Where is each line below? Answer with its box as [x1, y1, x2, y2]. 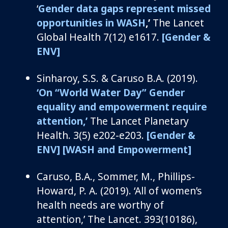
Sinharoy [37, 71, 77, 85]
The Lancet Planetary [90, 113, 189, 128]
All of [135, 183, 159, 197]
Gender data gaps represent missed [38, 1, 211, 15]
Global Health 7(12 [37, 30, 123, 44]
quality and [43, 99, 99, 113]
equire [176, 99, 207, 113]
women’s [159, 183, 202, 197]
